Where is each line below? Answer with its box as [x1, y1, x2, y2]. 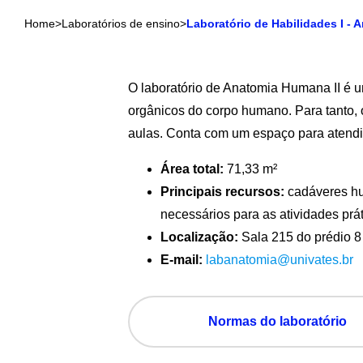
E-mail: [160, 253, 203, 267]
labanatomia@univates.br [206, 253, 354, 267]
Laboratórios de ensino [62, 17, 180, 30]
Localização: [160, 230, 239, 244]
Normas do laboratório [207, 314, 347, 328]
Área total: [160, 162, 224, 176]
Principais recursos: [160, 185, 285, 199]
